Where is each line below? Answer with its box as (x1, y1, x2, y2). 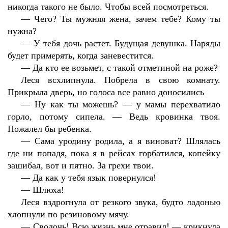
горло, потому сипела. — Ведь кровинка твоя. (8, 111, 220, 122)
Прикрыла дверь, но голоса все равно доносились (8, 87, 204, 97)
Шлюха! (33, 185, 65, 195)
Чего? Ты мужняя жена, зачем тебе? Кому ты (34, 14, 221, 24)
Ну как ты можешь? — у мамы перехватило (35, 99, 221, 109)
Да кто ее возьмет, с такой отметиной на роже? (33, 63, 218, 73)
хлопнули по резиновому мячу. (8, 209, 129, 219)
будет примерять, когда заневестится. (8, 50, 154, 61)
